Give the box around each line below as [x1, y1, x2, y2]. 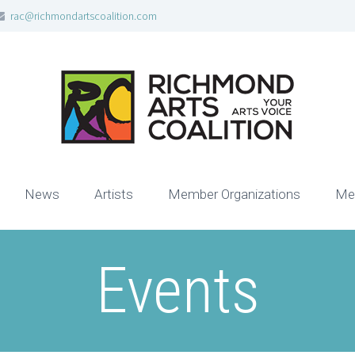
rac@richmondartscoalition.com [10, 9, 158, 23]
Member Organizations [168, 186, 300, 202]
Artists [94, 186, 133, 202]
